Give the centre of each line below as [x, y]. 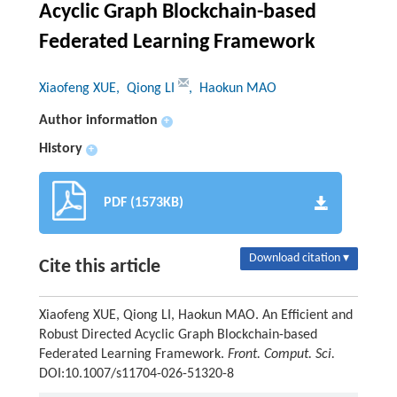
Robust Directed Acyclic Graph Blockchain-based [178, 335]
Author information [98, 121]
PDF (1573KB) [143, 203]
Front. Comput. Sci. [281, 355]
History [60, 149]
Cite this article [99, 268]
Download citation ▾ [300, 259]
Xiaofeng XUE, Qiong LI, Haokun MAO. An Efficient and [195, 316]
